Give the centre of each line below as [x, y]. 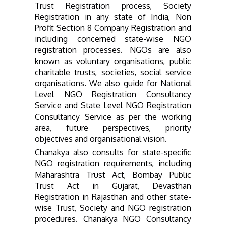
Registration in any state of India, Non [113, 16]
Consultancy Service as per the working [113, 116]
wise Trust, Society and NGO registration [113, 208]
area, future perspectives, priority [113, 127]
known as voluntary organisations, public [113, 61]
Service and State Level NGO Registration [113, 105]
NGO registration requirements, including [113, 163]
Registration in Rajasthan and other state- [113, 196]
